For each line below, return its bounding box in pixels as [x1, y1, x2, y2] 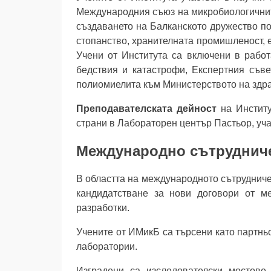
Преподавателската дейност [76, 103, 217, 114]
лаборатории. [76, 241, 137, 252]
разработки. [76, 203, 129, 214]
